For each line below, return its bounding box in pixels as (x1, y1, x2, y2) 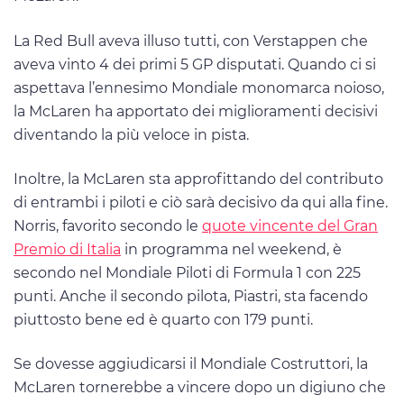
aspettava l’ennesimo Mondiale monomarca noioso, (14, 78, 384, 96)
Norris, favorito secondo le (14, 216, 202, 234)
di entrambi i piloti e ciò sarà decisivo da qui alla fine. (14, 193, 388, 211)
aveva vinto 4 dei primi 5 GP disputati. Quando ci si (14, 55, 376, 73)
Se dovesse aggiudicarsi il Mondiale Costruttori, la (14, 355, 368, 373)
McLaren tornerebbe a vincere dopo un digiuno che (14, 379, 386, 397)
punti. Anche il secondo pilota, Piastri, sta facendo (14, 287, 368, 305)
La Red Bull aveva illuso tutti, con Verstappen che (14, 32, 368, 50)
